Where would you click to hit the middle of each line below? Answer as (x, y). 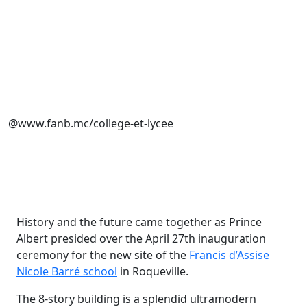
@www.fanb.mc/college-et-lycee (91, 123)
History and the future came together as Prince (139, 222)
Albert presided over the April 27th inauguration (141, 238)
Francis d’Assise (229, 255)
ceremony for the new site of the (103, 255)
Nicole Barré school (67, 271)
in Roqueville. (153, 271)
